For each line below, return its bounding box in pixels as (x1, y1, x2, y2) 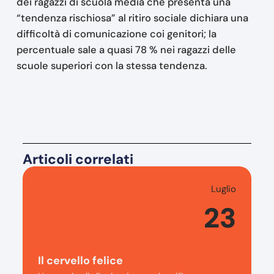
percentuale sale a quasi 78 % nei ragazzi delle (16, 43, 236, 57)
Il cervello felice (37, 253, 123, 268)
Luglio (211, 182, 237, 195)
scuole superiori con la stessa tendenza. (16, 59, 207, 73)
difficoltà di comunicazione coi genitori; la (16, 28, 217, 41)
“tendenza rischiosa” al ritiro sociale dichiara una (16, 12, 248, 25)
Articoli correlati (22, 150, 133, 168)
